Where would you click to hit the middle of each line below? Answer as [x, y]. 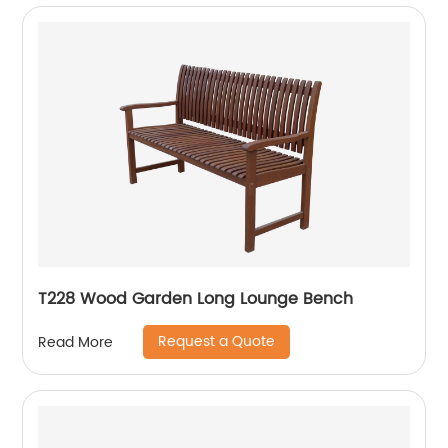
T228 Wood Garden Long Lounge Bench [196, 299]
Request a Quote [217, 341]
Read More [76, 342]
